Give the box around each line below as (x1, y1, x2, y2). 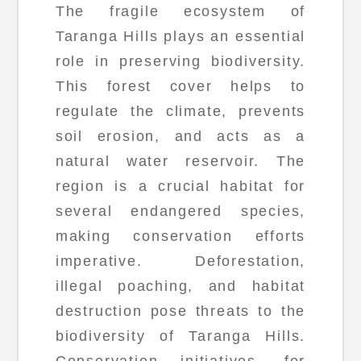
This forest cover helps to (55, 78, 306, 95)
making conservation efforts (55, 228, 306, 245)
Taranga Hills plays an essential (55, 28, 306, 45)
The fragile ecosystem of (55, 3, 306, 20)
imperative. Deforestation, (55, 253, 306, 270)
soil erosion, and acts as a (55, 128, 306, 145)
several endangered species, (55, 203, 306, 220)
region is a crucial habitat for (55, 178, 306, 195)
